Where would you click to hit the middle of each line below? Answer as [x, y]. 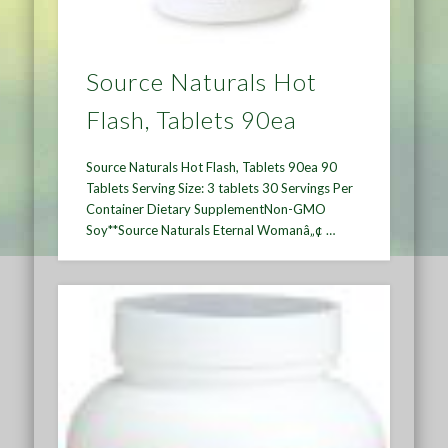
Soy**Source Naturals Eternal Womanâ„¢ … [211, 229]
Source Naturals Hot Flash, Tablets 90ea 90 [212, 166]
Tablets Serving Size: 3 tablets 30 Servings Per [220, 187]
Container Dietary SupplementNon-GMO [206, 208]
